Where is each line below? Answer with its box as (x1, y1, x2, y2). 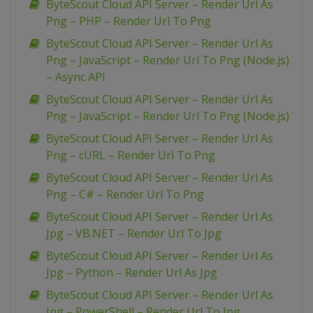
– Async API (46, 69, 105, 85)
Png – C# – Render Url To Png (46, 187, 204, 203)
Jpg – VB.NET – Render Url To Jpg (46, 226, 221, 242)
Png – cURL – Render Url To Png (46, 147, 215, 163)
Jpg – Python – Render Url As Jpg (46, 265, 217, 281)
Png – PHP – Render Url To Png (46, 13, 211, 29)
